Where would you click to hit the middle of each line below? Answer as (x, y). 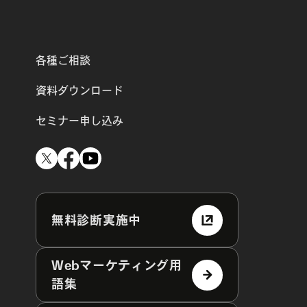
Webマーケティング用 (117, 266)
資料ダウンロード (79, 90)
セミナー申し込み (79, 120)
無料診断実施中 (97, 220)
